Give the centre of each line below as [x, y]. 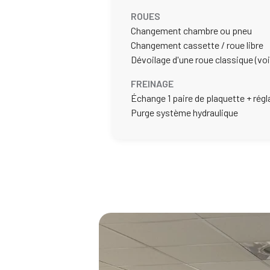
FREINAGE [152, 83]
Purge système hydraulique [184, 112]
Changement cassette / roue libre [197, 45]
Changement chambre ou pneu [191, 30]
